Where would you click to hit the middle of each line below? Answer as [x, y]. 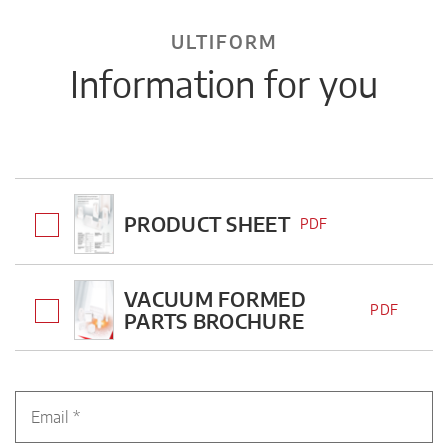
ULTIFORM [224, 41]
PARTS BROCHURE [214, 320]
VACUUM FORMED [215, 298]
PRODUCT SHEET [207, 223]
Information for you [224, 83]
